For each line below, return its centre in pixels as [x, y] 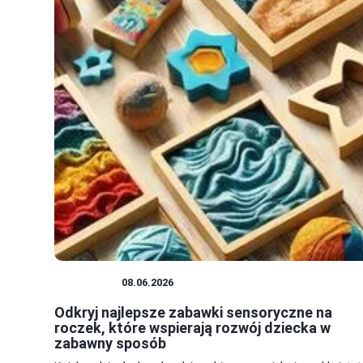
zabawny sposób [110, 344]
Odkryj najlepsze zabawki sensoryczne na [193, 313]
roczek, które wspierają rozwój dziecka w [192, 328]
